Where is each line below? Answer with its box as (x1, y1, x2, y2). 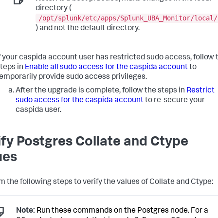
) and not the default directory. (36, 25, 140, 33)
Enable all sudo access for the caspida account (25, 63, 188, 72)
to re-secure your (144, 96, 205, 105)
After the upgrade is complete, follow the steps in (16, 87, 186, 95)
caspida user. (16, 106, 61, 114)
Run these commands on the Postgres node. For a (35, 207, 208, 216)
